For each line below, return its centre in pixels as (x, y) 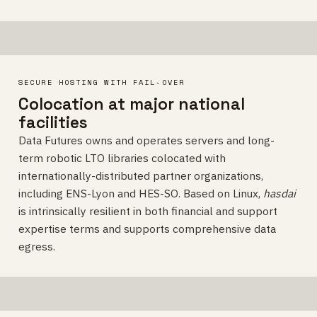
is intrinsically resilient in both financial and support (148, 211)
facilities (53, 122)
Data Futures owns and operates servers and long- (146, 140)
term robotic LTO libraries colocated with (122, 158)
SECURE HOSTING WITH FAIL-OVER (102, 82)
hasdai (279, 193)
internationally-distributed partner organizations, (141, 175)
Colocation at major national (132, 104)
